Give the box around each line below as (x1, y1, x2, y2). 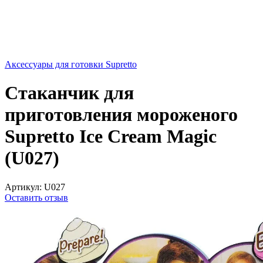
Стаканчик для (5, 82, 134, 104)
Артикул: (5, 181, 42, 192)
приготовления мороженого (5, 104, 238, 126)
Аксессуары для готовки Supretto (5, 59, 137, 69)
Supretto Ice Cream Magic (5, 126, 217, 147)
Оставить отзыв (5, 192, 68, 203)
